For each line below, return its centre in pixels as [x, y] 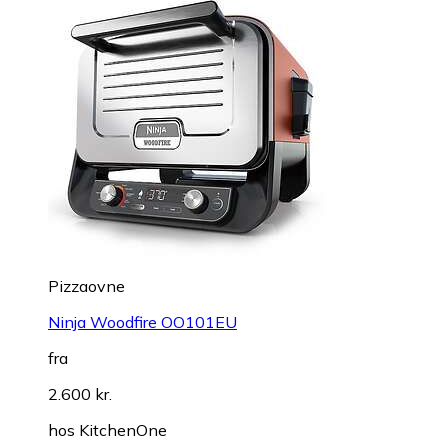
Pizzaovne [86, 285]
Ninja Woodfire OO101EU [142, 321]
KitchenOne [123, 429]
